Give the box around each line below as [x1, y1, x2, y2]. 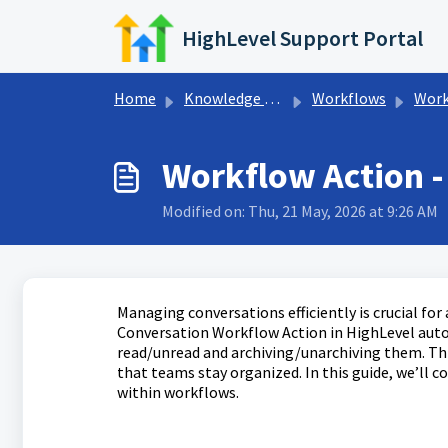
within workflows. [116, 382, 239, 402]
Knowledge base [184, 88, 264, 108]
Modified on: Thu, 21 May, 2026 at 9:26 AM [162, 201, 438, 221]
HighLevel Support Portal [182, 24, 424, 52]
